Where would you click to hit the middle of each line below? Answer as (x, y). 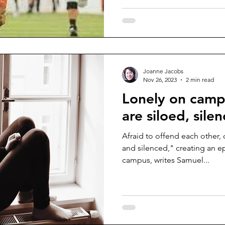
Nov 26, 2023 (160, 80)
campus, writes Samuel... (166, 160)
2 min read (200, 80)
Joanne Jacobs (163, 71)
